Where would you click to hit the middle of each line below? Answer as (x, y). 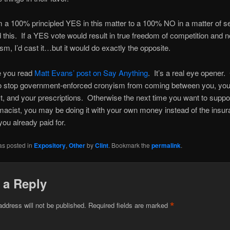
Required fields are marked (129, 205)
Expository (50, 145)
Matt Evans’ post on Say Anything (91, 72)
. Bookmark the (130, 145)
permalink (166, 145)
